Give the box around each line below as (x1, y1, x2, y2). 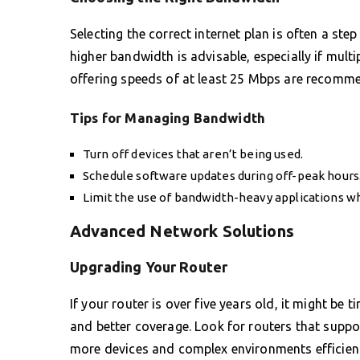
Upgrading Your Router (70, 258, 228, 275)
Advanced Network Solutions (70, 221, 294, 240)
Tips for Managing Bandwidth (70, 109, 266, 125)
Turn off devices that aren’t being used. (83, 146, 303, 161)
